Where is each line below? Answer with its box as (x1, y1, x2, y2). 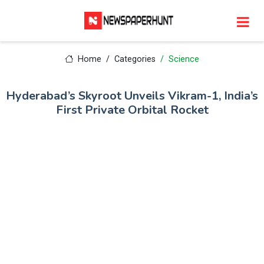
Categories (114, 54, 156, 64)
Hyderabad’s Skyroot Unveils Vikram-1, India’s (6, 88, 258, 104)
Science (168, 54, 199, 64)
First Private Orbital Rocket (55, 102, 209, 118)
